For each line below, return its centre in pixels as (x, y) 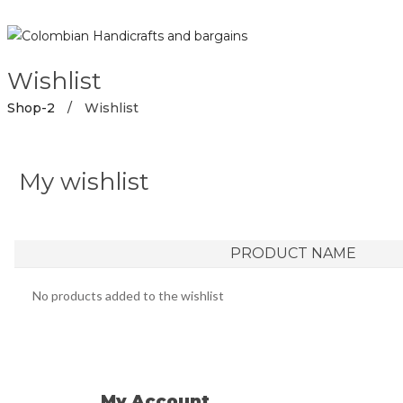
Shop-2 (31, 108)
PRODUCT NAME (293, 253)
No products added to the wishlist (128, 296)
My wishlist (84, 182)
